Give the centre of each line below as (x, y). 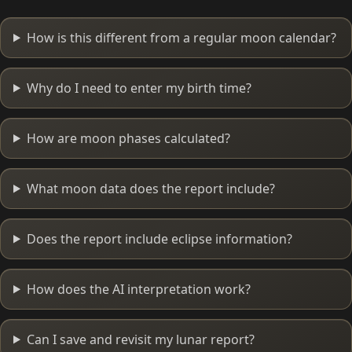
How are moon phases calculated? (128, 138)
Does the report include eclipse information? (159, 238)
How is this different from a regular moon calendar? (181, 37)
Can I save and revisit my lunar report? (140, 339)
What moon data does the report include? (150, 188)
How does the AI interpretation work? (138, 289)
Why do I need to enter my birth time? (139, 88)
